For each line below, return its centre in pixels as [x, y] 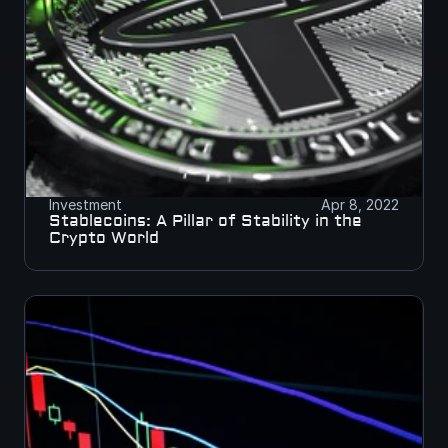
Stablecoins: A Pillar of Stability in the [205, 221]
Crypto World [104, 238]
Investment [85, 204]
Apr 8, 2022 [360, 204]
